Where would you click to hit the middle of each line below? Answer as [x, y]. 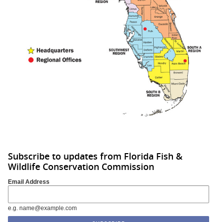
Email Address [29, 182]
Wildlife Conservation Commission [81, 166]
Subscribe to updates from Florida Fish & [95, 156]
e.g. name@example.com [42, 208]
